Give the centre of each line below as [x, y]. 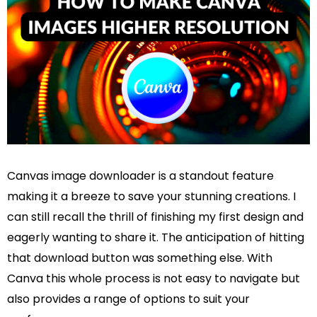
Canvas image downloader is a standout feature [140, 176]
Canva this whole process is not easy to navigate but [154, 279]
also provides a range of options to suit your [128, 299]
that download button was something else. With [140, 258]
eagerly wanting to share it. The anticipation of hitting [156, 238]
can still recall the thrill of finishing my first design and [155, 217]
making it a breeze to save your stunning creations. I [151, 197]
